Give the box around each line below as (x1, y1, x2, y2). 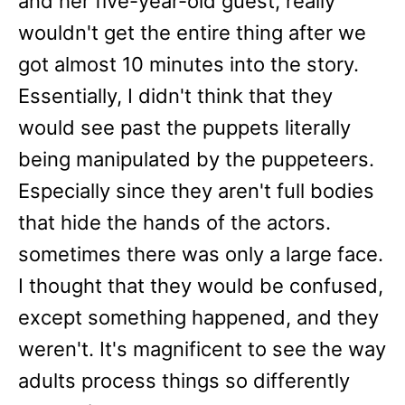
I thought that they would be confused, (18, 273, 383, 297)
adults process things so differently (18, 368, 350, 392)
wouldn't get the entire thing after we (18, 20, 366, 44)
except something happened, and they (18, 305, 379, 329)
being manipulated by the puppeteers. (18, 146, 374, 171)
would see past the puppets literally (18, 115, 351, 139)
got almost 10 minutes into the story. (18, 52, 359, 76)
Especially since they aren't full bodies (18, 178, 374, 202)
